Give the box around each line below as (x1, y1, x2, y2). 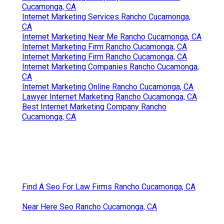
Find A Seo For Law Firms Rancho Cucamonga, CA (22, 181, 195, 191)
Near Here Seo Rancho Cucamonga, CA (22, 201, 157, 211)
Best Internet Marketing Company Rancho (22, 101, 166, 111)
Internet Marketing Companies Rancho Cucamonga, (22, 61, 199, 71)
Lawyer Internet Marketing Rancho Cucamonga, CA (22, 91, 197, 101)
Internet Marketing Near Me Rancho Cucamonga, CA (22, 31, 201, 41)
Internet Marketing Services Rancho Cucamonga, (22, 11, 190, 21)
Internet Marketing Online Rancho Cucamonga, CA (22, 81, 193, 91)
